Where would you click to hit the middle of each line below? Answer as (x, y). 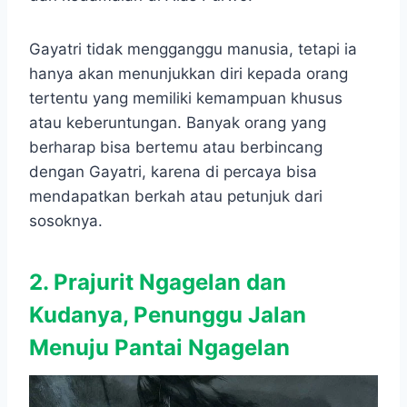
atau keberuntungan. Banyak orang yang (178, 123)
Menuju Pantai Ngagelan (159, 348)
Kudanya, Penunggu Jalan (168, 315)
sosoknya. (66, 221)
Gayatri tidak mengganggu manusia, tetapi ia (193, 50)
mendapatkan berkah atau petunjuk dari (176, 197)
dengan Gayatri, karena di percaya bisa (173, 172)
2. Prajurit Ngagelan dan (158, 283)
